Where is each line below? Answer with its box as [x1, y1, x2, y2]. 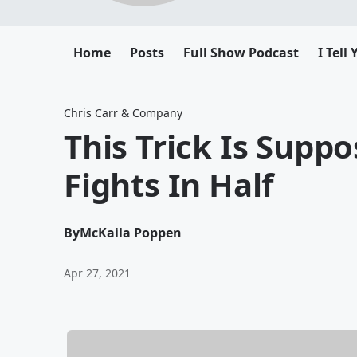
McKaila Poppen [80, 224, 182, 241]
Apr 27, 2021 [64, 265, 131, 280]
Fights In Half [64, 163, 274, 206]
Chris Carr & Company [64, 105, 182, 120]
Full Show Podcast [183, 44, 299, 61]
